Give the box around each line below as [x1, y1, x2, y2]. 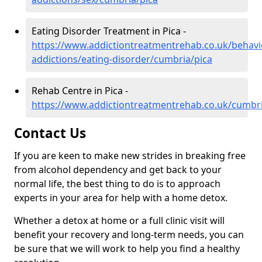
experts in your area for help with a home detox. [14, 191, 227, 205]
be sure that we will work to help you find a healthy [14, 242, 240, 256]
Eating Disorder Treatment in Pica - [32, 25, 186, 38]
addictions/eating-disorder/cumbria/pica [32, 53, 212, 66]
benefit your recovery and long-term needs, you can [14, 228, 244, 242]
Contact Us [14, 124, 86, 143]
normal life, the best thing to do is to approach [14, 177, 220, 191]
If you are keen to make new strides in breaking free [14, 149, 246, 163]
